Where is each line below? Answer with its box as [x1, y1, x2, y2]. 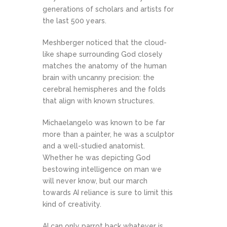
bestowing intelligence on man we [43, 165, 162, 173]
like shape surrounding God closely [43, 50, 163, 58]
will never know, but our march [43, 177, 147, 185]
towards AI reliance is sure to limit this [43, 188, 173, 197]
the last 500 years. [43, 17, 106, 25]
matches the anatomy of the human [43, 62, 167, 70]
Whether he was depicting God [43, 154, 150, 162]
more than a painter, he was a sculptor [43, 130, 174, 138]
